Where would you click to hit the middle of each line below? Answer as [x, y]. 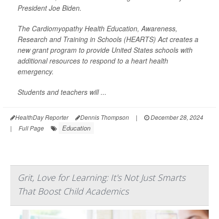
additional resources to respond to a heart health [93, 61]
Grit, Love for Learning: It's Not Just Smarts [101, 177]
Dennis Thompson [105, 117]
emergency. [36, 71]
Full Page [31, 128]
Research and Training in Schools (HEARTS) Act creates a [108, 39]
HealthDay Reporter [42, 117]
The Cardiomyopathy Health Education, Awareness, [98, 28]
